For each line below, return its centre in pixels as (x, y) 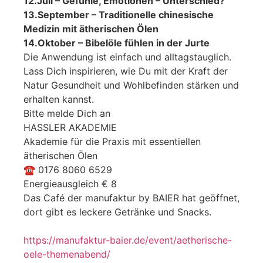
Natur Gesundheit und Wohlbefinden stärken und (131, 85)
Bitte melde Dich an (67, 114)
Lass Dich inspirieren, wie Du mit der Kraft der (126, 71)
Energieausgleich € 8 (70, 184)
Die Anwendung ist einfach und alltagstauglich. (127, 57)
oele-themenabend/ (68, 254)
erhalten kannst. (59, 100)
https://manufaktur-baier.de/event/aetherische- (128, 240)
